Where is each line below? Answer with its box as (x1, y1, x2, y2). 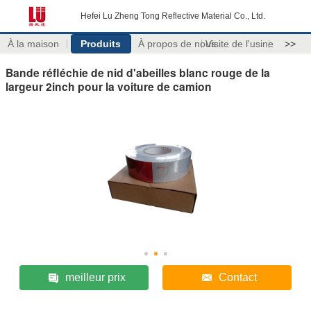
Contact (219, 271, 258, 283)
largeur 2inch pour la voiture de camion (6, 78, 212, 94)
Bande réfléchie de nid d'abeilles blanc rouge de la (6, 64, 270, 81)
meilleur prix (65, 271, 126, 283)
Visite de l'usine (205, 38, 274, 49)
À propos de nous (137, 38, 216, 49)
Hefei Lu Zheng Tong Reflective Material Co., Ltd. (81, 11, 265, 21)
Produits (81, 38, 121, 49)
